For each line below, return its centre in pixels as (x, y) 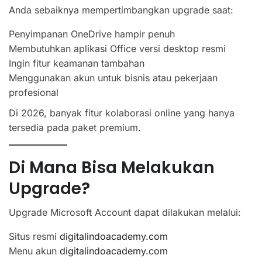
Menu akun (34, 251)
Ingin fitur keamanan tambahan (77, 63)
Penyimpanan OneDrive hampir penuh (92, 34)
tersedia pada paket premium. (75, 127)
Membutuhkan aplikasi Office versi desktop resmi (117, 48)
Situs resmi (34, 236)
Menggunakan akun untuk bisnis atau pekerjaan (113, 77)
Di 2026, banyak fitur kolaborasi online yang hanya (122, 113)
